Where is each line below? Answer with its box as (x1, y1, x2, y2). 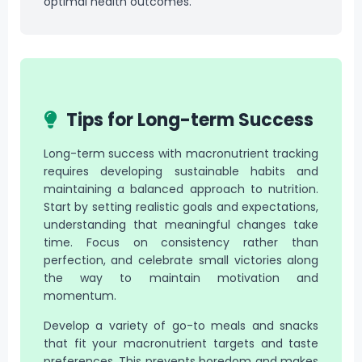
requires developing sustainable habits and (43, 163, 319, 180)
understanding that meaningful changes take (43, 217, 319, 234)
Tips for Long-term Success (62, 107, 314, 133)
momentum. (43, 288, 116, 305)
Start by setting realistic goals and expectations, (43, 199, 319, 216)
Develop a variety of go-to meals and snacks (43, 317, 319, 334)
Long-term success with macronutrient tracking (43, 145, 319, 162)
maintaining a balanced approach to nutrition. (43, 181, 319, 198)
